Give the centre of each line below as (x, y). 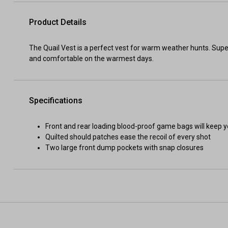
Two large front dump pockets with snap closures (124, 148)
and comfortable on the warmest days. (91, 59)
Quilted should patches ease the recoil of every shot (128, 137)
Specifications (56, 101)
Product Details (58, 22)
